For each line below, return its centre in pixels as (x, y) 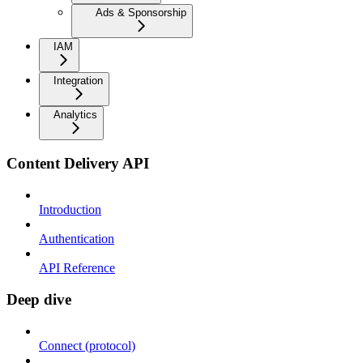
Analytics (75, 114)
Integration (78, 80)
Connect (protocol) (87, 345)
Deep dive (39, 299)
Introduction (70, 210)
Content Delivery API (78, 164)
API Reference (77, 268)
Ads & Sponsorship (141, 12)
